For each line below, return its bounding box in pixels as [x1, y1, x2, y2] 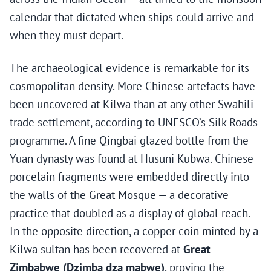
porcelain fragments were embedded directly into [10, 169, 249, 184]
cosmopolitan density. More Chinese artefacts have [10, 79, 255, 94]
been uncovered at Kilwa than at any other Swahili [10, 97, 253, 112]
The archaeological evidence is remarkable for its [10, 60, 249, 76]
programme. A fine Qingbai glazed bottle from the [10, 133, 249, 148]
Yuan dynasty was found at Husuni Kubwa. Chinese [10, 151, 253, 166]
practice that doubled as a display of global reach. [10, 206, 250, 221]
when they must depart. [10, 28, 123, 43]
